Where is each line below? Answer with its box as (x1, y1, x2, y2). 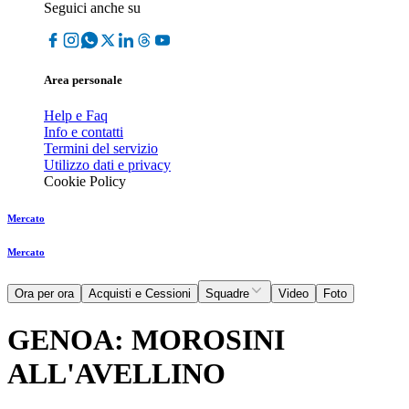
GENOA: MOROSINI (7, 322, 285, 356)
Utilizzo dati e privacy (44, 157, 171, 173)
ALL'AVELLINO (7, 356, 225, 390)
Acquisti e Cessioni (89, 287, 191, 301)
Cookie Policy (44, 173, 126, 190)
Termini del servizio (44, 141, 158, 157)
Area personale (44, 73, 122, 88)
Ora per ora (15, 287, 74, 301)
